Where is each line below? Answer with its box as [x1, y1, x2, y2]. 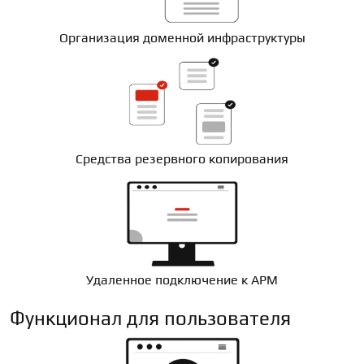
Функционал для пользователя [10, 307, 291, 329]
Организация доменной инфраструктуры [58, 30, 305, 45]
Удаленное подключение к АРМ [86, 272, 278, 288]
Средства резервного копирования [76, 151, 288, 167]
